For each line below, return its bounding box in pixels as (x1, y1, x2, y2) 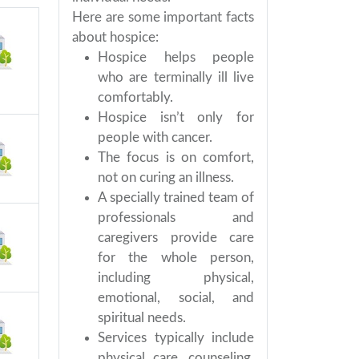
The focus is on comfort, (98, 151, 254, 164)
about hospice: (72, 30, 159, 44)
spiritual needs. (98, 311, 186, 325)
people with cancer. (98, 131, 212, 144)
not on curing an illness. (98, 171, 234, 184)
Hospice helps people (98, 50, 254, 64)
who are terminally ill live (98, 71, 254, 84)
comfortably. (98, 91, 173, 104)
